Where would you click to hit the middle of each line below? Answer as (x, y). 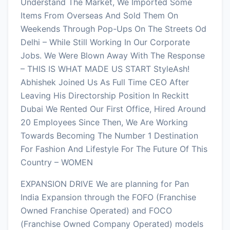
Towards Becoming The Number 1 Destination (109, 135)
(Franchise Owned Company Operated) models (112, 224)
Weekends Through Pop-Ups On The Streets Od (113, 28)
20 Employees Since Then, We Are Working (104, 122)
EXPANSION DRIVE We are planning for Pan (105, 184)
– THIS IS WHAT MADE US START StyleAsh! (105, 69)
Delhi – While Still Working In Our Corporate (105, 42)
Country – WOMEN (57, 162)
